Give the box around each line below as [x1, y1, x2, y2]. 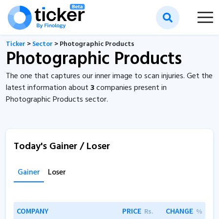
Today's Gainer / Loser [14, 139, 110, 154]
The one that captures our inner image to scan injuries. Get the [6, 70, 213, 83]
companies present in [94, 82, 167, 94]
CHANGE [166, 206, 193, 216]
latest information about [6, 82, 90, 94]
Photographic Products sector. [6, 93, 108, 106]
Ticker [6, 39, 25, 50]
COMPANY [17, 206, 48, 216]
